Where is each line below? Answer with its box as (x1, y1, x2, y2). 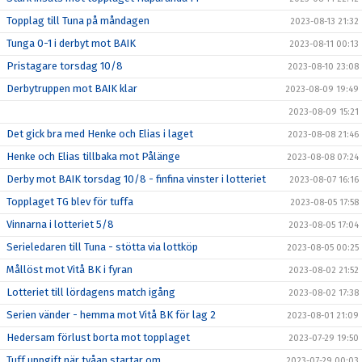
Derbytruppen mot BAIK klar (6, 82, 137, 95)
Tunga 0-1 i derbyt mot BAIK (6, 36, 136, 49)
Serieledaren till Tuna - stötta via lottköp (6, 240, 198, 253)
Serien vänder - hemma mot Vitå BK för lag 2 (6, 308, 216, 321)
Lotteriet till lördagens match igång (6, 285, 175, 298)
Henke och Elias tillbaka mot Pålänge (6, 149, 180, 162)
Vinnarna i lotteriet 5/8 (6, 217, 114, 230)
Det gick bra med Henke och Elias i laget (6, 127, 193, 140)
